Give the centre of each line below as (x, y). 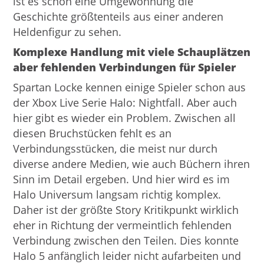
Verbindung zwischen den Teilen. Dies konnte (126, 240)
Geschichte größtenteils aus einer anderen (118, 16)
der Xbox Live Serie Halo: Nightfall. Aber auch (125, 103)
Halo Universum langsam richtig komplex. (117, 194)
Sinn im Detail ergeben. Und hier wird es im (122, 179)
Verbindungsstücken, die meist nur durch (115, 148)
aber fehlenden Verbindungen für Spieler (125, 67)
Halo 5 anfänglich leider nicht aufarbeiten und (127, 256)
